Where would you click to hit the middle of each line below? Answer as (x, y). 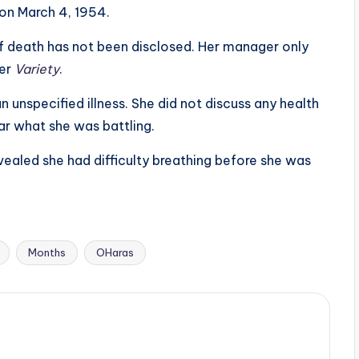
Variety (37, 69)
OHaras (115, 252)
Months (47, 252)
